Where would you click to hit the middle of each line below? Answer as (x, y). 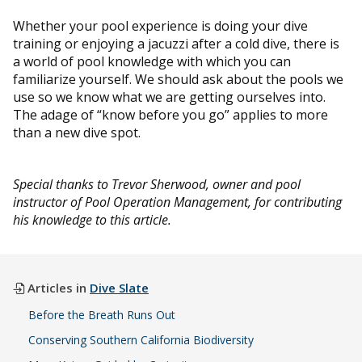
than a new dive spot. (77, 133)
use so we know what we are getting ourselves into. (169, 97)
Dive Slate (119, 288)
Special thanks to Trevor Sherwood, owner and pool (157, 185)
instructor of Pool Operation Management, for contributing (177, 202)
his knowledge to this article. (92, 220)
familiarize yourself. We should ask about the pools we (178, 80)
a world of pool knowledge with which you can (152, 62)
